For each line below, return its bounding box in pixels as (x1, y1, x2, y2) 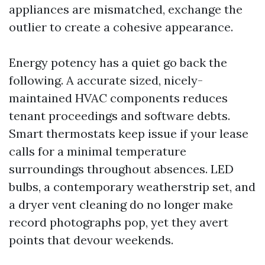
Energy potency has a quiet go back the (9, 55, 227, 70)
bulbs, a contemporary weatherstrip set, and (9, 179, 256, 194)
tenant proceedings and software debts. (9, 108, 230, 123)
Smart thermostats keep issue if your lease (9, 126, 248, 141)
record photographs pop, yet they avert (9, 215, 228, 230)
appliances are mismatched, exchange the (9, 2, 243, 17)
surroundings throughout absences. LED (9, 161, 234, 176)
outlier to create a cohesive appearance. (9, 20, 233, 34)
